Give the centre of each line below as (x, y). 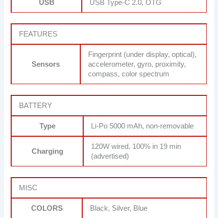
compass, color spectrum (129, 74)
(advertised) (110, 156)
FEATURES (38, 34)
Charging (47, 151)
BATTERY (36, 105)
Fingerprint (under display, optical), (143, 54)
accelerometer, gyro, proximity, (137, 64)
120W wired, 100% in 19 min (136, 146)
